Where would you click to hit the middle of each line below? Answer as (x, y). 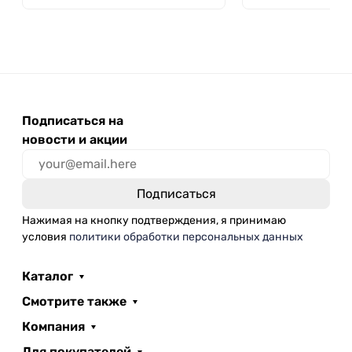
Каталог (48, 276)
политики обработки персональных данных (186, 236)
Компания (53, 326)
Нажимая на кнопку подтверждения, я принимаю (154, 220)
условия (46, 236)
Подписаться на (73, 120)
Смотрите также (74, 301)
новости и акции (75, 139)
